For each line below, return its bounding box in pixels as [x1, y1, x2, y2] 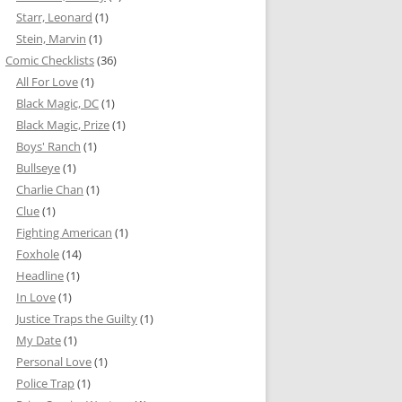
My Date [16, 332, 61, 348]
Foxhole [16, 246, 59, 262]
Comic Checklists [5, 52, 94, 68]
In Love [16, 289, 56, 305]
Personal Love [16, 354, 92, 370]
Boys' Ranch [16, 138, 81, 154]
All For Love [16, 74, 78, 90]
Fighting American [16, 224, 112, 240]
